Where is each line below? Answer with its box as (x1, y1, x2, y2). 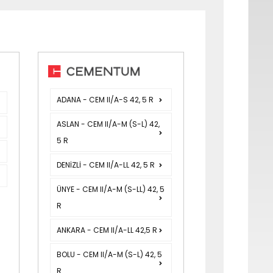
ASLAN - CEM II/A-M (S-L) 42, (57, 119, 160, 130)
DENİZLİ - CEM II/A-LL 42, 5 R (57, 160, 155, 171)
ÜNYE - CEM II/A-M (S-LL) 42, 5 (57, 184, 165, 195)
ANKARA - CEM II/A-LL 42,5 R (57, 225, 158, 236)
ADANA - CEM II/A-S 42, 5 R (57, 94, 154, 105)
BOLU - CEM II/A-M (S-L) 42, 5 (57, 249, 163, 260)
